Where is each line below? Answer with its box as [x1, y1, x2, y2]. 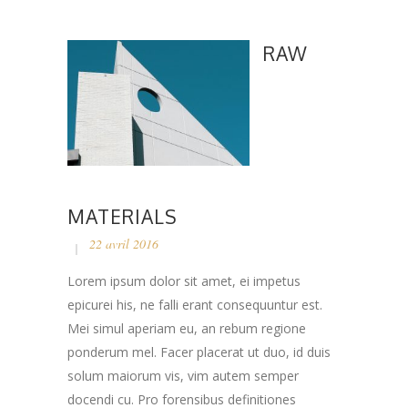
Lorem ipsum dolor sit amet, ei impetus [67, 271, 301, 290]
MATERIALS [67, 203, 178, 229]
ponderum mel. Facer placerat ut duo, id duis [67, 342, 331, 361]
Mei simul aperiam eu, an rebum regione [67, 319, 306, 337]
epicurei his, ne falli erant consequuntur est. [67, 295, 322, 313]
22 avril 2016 [89, 234, 158, 252]
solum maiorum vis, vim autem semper [67, 366, 299, 384]
